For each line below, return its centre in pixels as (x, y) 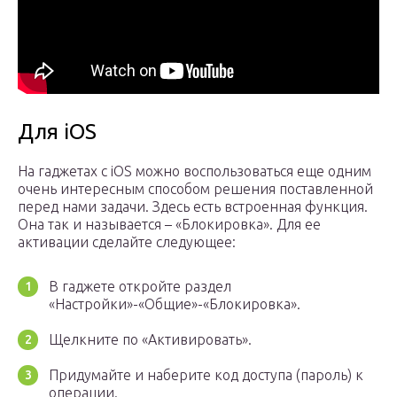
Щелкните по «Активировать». (150, 340)
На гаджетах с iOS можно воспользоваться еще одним (195, 171)
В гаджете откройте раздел (140, 287)
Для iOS (57, 132)
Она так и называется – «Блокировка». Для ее (169, 225)
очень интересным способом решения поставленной (195, 189)
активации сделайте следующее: (127, 242)
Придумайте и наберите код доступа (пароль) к (206, 375)
